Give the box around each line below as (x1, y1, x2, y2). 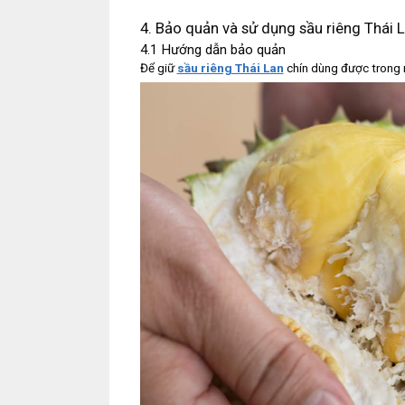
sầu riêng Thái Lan (176, 61, 284, 76)
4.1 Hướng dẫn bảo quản (139, 42, 286, 59)
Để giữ (139, 61, 177, 76)
